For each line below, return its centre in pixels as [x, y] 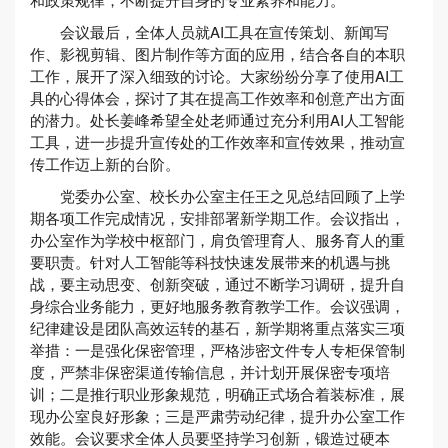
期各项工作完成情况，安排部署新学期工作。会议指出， [217, 217]
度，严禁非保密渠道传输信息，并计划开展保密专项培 [210, 371]
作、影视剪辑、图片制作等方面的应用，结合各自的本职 [217, 53]
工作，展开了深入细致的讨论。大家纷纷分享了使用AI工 [217, 75]
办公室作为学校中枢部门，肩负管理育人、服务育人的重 [217, 239]
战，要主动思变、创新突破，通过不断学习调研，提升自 [217, 283]
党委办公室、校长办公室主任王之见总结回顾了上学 [232, 195]
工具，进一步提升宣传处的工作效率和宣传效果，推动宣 [217, 141]
